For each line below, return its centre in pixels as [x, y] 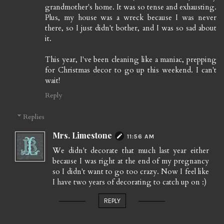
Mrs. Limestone [82, 135]
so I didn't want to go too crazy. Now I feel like [131, 172]
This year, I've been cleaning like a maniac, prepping [131, 59]
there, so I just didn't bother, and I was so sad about [131, 28]
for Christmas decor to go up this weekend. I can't [131, 70]
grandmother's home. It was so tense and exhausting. [131, 7]
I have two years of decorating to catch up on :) [129, 182]
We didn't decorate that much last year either [131, 151]
